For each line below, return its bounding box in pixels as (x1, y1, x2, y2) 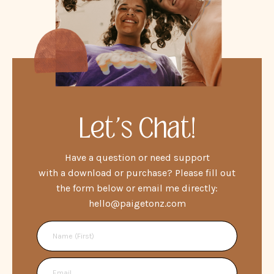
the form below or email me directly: (56, 182, 218, 194)
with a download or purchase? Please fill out (39, 166, 235, 179)
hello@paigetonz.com (88, 197, 186, 209)
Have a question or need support (64, 151, 210, 163)
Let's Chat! (78, 109, 196, 146)
